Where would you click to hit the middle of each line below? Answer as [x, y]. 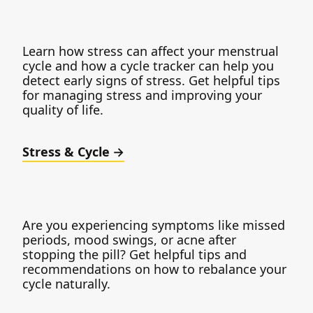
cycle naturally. [66, 283]
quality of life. [63, 109]
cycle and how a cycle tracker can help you [148, 65]
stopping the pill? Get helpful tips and [134, 254]
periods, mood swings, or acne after [129, 239]
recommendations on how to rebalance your [154, 269]
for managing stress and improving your [142, 95]
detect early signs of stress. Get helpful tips [151, 80]
